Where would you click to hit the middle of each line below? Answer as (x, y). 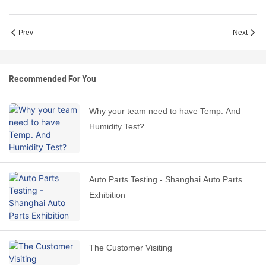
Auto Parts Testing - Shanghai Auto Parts (166, 180)
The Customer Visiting (131, 248)
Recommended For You (53, 79)
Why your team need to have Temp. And (165, 111)
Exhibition (107, 195)
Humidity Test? (117, 127)
